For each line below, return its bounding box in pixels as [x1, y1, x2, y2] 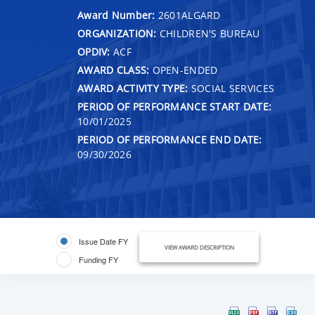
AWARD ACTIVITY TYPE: [77, 81, 188, 95]
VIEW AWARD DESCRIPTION [164, 243, 234, 251]
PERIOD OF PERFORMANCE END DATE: [77, 132, 262, 146]
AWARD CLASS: [77, 63, 150, 77]
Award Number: [77, 8, 158, 22]
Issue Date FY [79, 235, 128, 247]
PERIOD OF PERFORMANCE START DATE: [77, 99, 272, 113]
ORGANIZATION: [77, 26, 157, 40]
